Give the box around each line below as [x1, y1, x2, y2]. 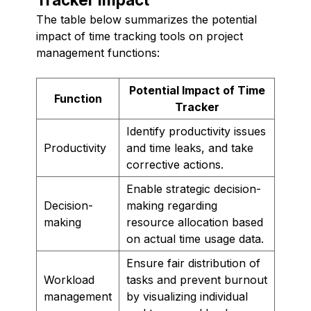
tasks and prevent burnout [126, 272, 267, 287]
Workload [44, 272, 94, 287]
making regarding [126, 198, 217, 212]
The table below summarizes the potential [36, 12, 257, 26]
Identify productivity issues [126, 124, 266, 138]
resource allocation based [126, 215, 263, 229]
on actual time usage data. [126, 231, 264, 246]
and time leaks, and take [126, 140, 253, 155]
